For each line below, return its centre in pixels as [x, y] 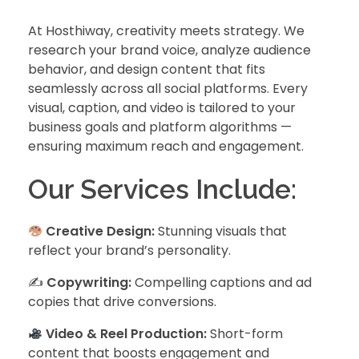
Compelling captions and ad [222, 283]
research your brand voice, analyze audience [169, 50]
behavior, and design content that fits [147, 69]
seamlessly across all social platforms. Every [168, 88]
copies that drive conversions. [122, 302]
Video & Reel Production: [127, 334]
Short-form [245, 334]
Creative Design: [101, 232]
